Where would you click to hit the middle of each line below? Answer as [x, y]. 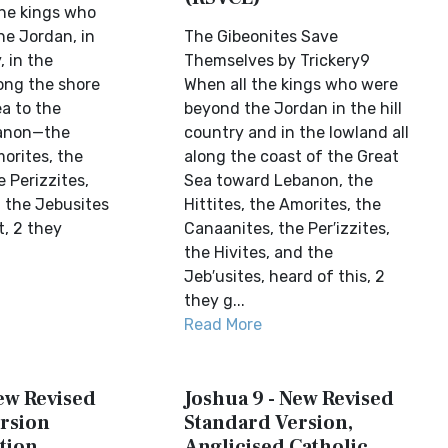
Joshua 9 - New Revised [289, 399]
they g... [215, 300]
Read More [223, 324]
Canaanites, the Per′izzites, [287, 228]
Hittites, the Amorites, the [283, 204]
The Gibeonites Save [261, 36]
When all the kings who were [291, 84]
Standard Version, [269, 423]
